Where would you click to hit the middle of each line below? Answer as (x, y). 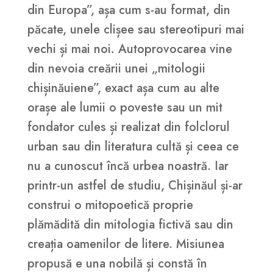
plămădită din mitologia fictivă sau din (130, 225)
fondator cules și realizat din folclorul (128, 127)
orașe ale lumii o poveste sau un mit (125, 108)
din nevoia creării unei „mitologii (116, 69)
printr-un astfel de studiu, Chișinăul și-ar (135, 186)
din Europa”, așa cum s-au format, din (129, 10)
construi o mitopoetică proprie (110, 205)
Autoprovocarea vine (175, 49)
